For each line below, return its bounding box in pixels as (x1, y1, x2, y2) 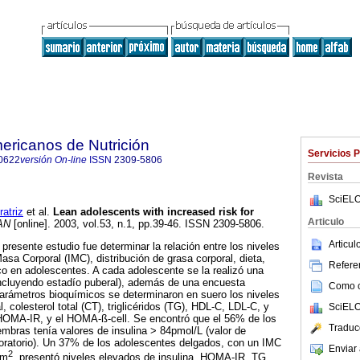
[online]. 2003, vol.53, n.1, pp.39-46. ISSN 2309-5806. (10, 218, 264, 231)
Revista (308, 171, 343, 182)
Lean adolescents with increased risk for (53, 206, 254, 219)
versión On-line (20, 154, 87, 166)
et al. (23, 206, 50, 219)
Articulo (308, 216, 344, 227)
